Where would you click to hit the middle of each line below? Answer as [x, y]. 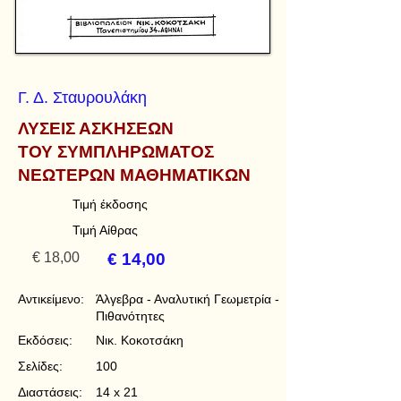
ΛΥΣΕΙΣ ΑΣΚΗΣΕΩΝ [96, 128]
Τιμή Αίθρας [105, 230]
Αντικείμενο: [51, 299]
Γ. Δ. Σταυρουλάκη [82, 98]
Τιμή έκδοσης [110, 204]
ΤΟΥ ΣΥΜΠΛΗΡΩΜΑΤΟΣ [116, 152]
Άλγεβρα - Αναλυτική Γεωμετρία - [188, 299]
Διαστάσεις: [50, 392]
